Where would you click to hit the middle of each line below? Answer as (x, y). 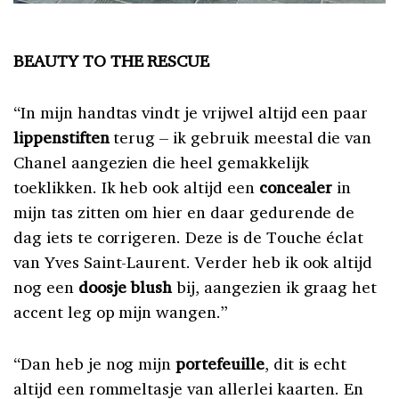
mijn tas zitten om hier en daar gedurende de (184, 212)
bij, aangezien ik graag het (275, 286)
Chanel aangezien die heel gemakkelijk (161, 162)
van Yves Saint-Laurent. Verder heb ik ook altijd (193, 261)
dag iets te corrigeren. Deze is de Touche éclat (189, 236)
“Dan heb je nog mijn (95, 363)
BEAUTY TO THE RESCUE (112, 60)
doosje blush (125, 286)
